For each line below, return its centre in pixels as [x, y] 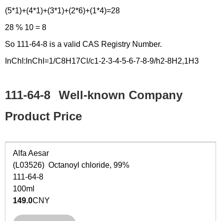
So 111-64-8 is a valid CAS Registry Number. [83, 44]
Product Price [43, 116]
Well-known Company [119, 95]
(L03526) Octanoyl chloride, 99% [74, 165]
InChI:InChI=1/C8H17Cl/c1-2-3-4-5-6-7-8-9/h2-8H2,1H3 [102, 61]
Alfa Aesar [31, 153]
